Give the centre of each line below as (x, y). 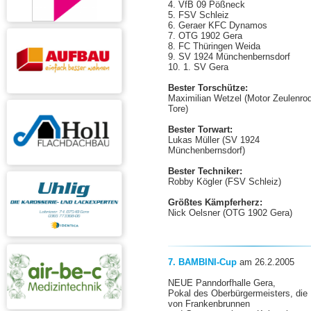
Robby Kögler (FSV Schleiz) (225, 182)
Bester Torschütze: (208, 88)
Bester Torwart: (201, 129)
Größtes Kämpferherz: (216, 202)
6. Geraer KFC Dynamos (218, 25)
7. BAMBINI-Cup (204, 262)
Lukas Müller (195, 140)
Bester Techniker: (205, 171)
